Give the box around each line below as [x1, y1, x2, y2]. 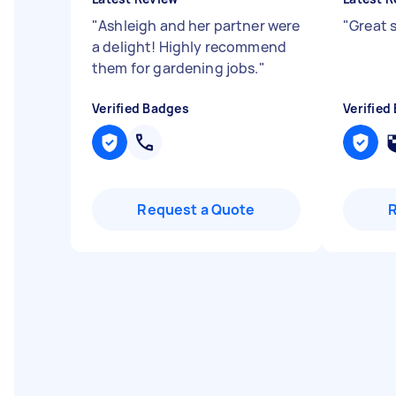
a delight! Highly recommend [92, 37, 287, 57]
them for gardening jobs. [92, 58, 259, 78]
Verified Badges [92, 100, 189, 117]
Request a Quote [137, 200, 255, 219]
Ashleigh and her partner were [98, 16, 301, 35]
